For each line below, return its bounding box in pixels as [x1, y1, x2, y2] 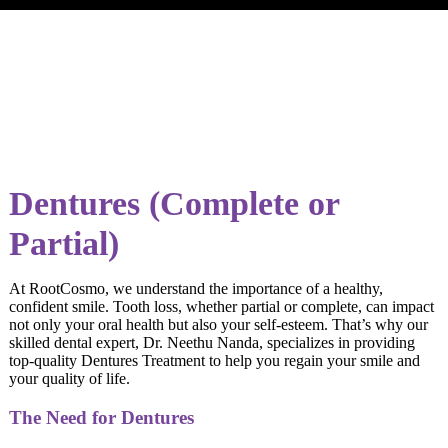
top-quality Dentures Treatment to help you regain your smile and [9, 352, 421, 370]
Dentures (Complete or [9, 185, 340, 223]
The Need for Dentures [9, 406, 195, 428]
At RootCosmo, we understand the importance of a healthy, [9, 280, 384, 298]
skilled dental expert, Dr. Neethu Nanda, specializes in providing [9, 334, 416, 352]
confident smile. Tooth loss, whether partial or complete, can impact [9, 298, 435, 316]
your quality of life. [9, 370, 131, 388]
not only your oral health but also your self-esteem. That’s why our [9, 316, 429, 334]
